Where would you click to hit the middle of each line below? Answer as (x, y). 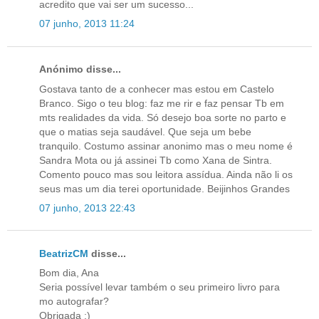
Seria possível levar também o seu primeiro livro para (159, 287)
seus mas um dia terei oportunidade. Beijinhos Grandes (164, 188)
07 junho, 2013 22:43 (87, 208)
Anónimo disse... (80, 69)
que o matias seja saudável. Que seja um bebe (145, 131)
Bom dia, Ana (69, 273)
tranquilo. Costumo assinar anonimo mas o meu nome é (166, 146)
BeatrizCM (64, 253)
